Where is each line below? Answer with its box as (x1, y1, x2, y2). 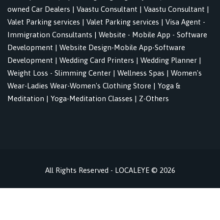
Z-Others (139, 94, 169, 103)
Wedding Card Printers (59, 56, 134, 65)
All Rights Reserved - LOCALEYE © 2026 (45, 166, 175, 175)
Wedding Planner (140, 56, 197, 65)
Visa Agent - (165, 18, 205, 27)
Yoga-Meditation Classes (51, 94, 133, 103)
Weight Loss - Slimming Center (7, 69, 111, 78)
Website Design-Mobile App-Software (59, 43, 185, 52)
